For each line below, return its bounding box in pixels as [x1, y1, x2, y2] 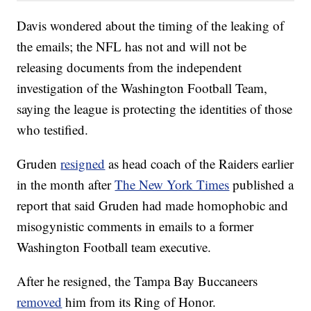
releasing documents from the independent [17, 58, 242, 76]
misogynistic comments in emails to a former [17, 217, 254, 235]
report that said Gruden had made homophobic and [17, 196, 289, 215]
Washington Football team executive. [17, 238, 212, 256]
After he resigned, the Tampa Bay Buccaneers [17, 272, 258, 290]
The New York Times [115, 176, 230, 194]
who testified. [17, 121, 89, 139]
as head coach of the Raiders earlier [105, 155, 294, 173]
